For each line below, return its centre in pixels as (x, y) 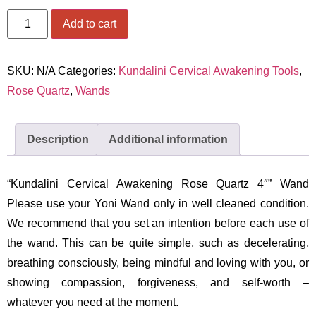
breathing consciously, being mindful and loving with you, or (158, 263)
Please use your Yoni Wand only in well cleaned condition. (158, 204)
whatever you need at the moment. (93, 303)
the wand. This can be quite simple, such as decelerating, (158, 243)
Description (58, 140)
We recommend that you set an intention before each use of (158, 224)
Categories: (88, 71)
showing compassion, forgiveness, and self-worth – (158, 283)
